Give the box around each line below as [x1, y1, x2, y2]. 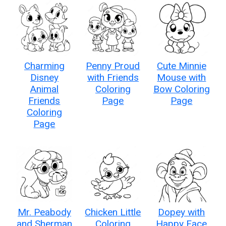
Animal [30, 83, 59, 95]
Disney [30, 71, 59, 83]
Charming [24, 60, 65, 72]
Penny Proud [86, 60, 140, 72]
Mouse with [157, 71, 206, 83]
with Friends [87, 71, 139, 83]
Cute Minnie [156, 60, 206, 72]
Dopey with [158, 206, 205, 218]
